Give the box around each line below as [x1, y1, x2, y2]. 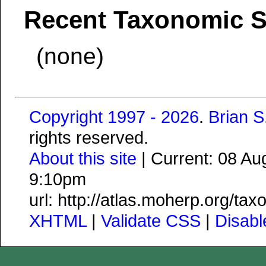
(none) [36, 43, 104, 69]
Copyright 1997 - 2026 [29, 106, 199, 126]
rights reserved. [29, 127, 148, 147]
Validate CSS [101, 210, 201, 230]
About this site [29, 148, 137, 168]
